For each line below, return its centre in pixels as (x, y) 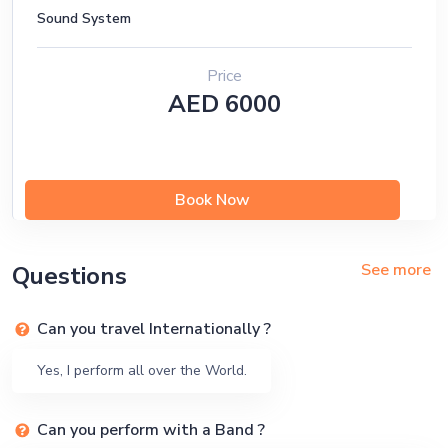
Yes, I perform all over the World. (142, 370)
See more (396, 270)
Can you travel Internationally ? (154, 329)
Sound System (84, 18)
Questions (69, 276)
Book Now (212, 200)
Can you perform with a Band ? (151, 430)
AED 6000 (224, 104)
